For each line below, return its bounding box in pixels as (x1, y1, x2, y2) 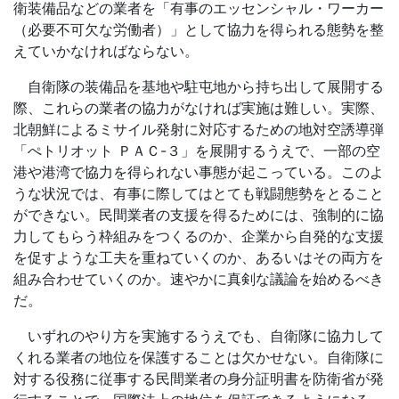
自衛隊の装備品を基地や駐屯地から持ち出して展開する (13, 77, 384, 95)
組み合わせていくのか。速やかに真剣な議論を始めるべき (13, 270, 384, 288)
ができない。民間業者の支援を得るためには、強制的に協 (13, 206, 384, 224)
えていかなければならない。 (13, 42, 199, 60)
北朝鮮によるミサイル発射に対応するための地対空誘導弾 (13, 120, 384, 138)
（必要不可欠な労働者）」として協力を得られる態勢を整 (13, 20, 384, 38)
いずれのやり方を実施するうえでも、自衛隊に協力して (13, 327, 384, 345)
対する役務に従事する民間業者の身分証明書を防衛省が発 (13, 370, 384, 387)
